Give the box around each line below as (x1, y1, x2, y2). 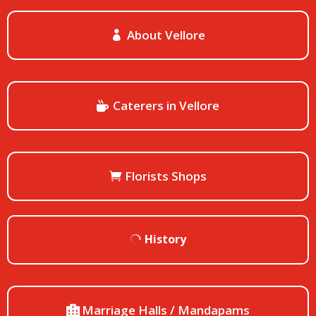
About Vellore (126, 26, 205, 43)
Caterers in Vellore (112, 97, 219, 114)
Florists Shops (125, 167, 207, 184)
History (144, 231, 186, 247)
